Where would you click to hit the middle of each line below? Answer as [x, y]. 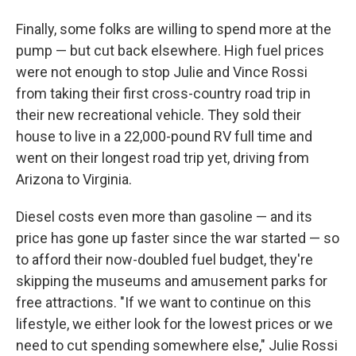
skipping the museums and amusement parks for [172, 281]
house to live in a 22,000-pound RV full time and [164, 137]
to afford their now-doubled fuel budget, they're [164, 260]
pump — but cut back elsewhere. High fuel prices [170, 51]
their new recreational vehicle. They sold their [159, 115]
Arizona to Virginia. [74, 180]
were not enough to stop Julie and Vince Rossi [162, 72]
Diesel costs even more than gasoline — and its [164, 217]
